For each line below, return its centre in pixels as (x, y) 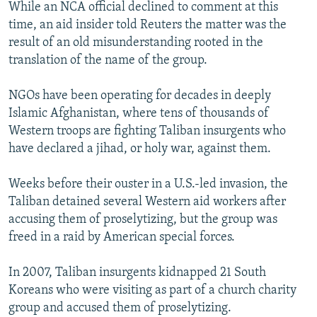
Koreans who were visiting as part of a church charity (152, 291)
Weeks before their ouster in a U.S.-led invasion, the (148, 185)
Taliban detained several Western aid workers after (147, 202)
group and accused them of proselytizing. (120, 309)
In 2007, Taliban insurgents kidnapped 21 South (137, 273)
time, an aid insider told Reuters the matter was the (148, 25)
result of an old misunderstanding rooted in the (136, 43)
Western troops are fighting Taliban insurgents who (147, 132)
